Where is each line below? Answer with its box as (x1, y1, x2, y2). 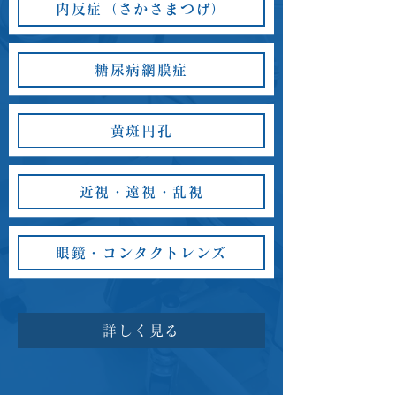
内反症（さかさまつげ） (56, 2, 227, 16)
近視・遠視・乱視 (79, 185, 204, 199)
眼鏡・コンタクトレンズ (56, 246, 227, 260)
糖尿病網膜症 (95, 63, 188, 77)
